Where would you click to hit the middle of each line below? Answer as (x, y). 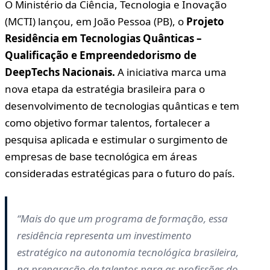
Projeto (205, 22)
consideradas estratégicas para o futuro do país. (120, 174)
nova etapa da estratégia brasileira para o (105, 89)
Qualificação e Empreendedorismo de (101, 55)
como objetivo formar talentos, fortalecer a (108, 123)
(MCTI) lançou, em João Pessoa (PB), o (96, 22)
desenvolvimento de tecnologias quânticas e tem (122, 106)
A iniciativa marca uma (171, 72)
